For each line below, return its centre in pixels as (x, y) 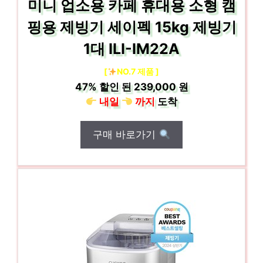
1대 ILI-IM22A (131, 49)
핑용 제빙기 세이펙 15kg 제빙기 (131, 27)
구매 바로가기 (126, 134)
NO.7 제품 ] (138, 71)
